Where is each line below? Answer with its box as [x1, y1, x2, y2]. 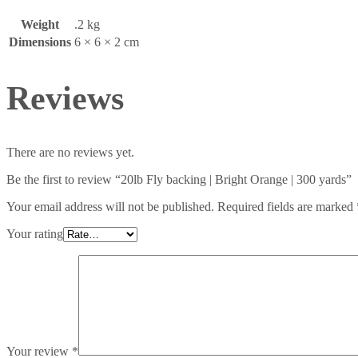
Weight [21, 17, 59, 31]
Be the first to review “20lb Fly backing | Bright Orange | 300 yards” [6, 173, 352, 187]
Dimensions [9, 34, 71, 49]
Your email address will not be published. [6, 200, 214, 214]
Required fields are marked [214, 200, 356, 214]
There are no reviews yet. [6, 145, 134, 160]
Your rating [6, 227, 63, 241]
